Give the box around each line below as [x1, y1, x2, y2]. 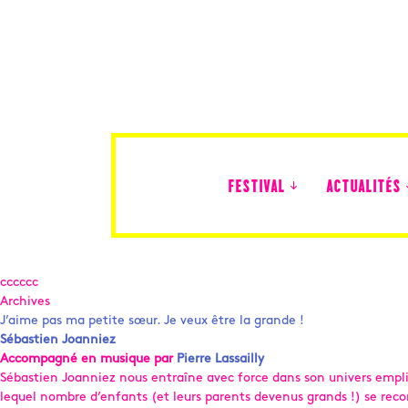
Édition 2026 [226, 240, 294, 251]
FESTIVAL [228, 179, 285, 197]
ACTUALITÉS [326, 179, 401, 197]
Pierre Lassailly [177, 352, 264, 366]
